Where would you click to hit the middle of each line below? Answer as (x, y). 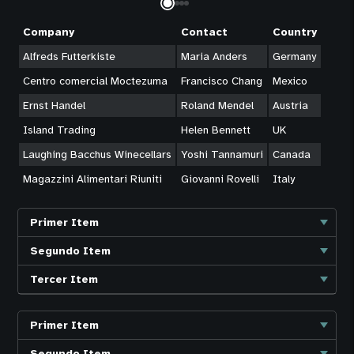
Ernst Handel (55, 105)
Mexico (290, 81)
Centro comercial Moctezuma (96, 81)
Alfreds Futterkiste (70, 56)
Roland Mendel (218, 105)
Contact (205, 32)
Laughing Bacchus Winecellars (98, 154)
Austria (291, 105)
